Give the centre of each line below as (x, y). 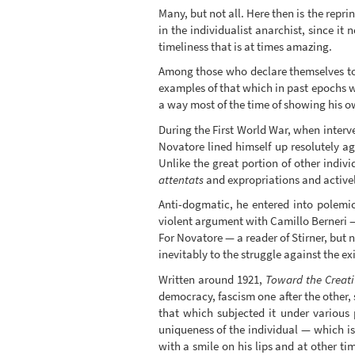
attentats (181, 179)
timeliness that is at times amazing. (245, 46)
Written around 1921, (212, 279)
